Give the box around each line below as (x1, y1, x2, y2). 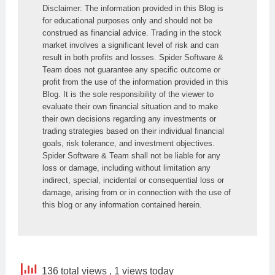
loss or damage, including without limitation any (42, 163, 211, 172)
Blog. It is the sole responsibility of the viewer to (42, 89, 214, 99)
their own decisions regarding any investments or (42, 114, 216, 123)
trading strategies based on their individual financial (42, 126, 224, 136)
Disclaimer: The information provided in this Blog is (42, 3, 223, 13)
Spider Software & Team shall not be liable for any (42, 150, 220, 160)
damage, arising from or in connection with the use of (42, 187, 231, 197)
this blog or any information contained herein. (42, 199, 202, 209)
